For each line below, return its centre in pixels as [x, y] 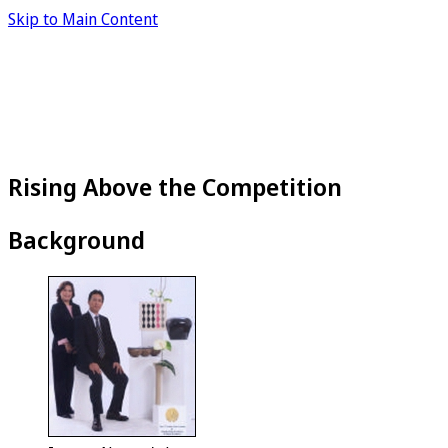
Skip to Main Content [83, 19]
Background [76, 239]
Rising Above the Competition [175, 186]
